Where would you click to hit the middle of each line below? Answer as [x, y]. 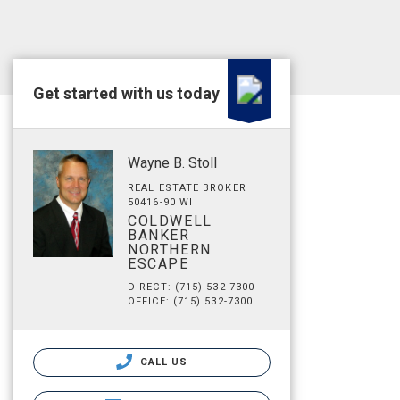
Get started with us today [126, 93]
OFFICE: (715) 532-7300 [191, 301]
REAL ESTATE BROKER [187, 188]
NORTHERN [170, 250]
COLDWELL [170, 221]
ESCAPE [158, 264]
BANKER [159, 235]
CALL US [162, 362]
